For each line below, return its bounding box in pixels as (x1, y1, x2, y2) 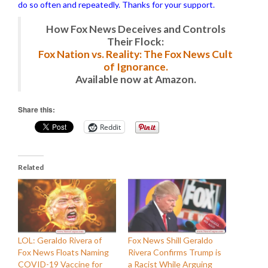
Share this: (18, 104, 55, 115)
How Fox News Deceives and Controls (45, 23, 226, 35)
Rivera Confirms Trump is (128, 246, 221, 257)
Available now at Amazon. (75, 73, 196, 86)
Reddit (100, 121, 121, 132)
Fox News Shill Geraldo (128, 234, 213, 245)
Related (18, 163, 44, 172)
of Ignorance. (103, 60, 168, 73)
